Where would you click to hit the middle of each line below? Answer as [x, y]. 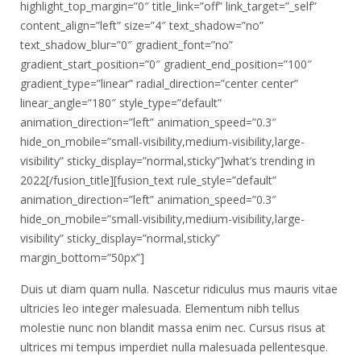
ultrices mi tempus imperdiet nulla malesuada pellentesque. [174, 347]
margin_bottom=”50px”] [82, 257]
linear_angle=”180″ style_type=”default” [121, 103]
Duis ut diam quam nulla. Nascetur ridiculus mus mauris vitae [179, 289]
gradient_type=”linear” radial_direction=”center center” [159, 83]
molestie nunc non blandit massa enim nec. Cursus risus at [173, 328]
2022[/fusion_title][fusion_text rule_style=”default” [148, 180]
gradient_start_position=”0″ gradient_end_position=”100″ [166, 64]
